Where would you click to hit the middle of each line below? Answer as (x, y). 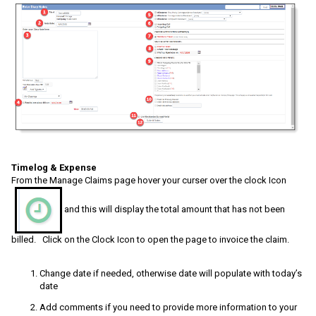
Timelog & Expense (54, 167)
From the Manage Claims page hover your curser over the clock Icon (150, 180)
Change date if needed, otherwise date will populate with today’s (171, 273)
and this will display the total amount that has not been (174, 209)
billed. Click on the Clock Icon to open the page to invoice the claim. (150, 239)
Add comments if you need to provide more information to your (168, 307)
